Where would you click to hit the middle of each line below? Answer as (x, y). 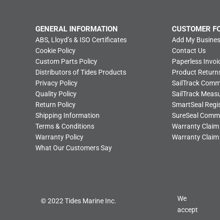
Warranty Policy (60, 137)
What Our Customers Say (74, 148)
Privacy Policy (57, 83)
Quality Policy (56, 94)
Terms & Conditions (65, 126)
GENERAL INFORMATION (77, 29)
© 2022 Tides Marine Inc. (79, 201)
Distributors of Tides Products (81, 72)
